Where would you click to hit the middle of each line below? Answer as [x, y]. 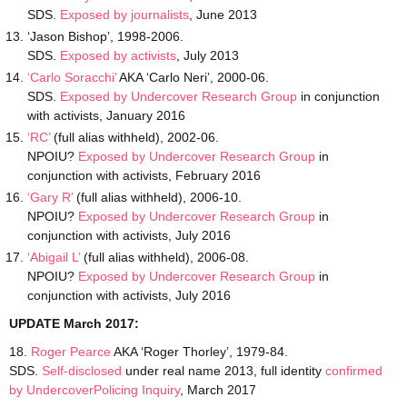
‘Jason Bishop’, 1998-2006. [105, 36]
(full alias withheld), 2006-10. [157, 197]
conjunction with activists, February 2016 [144, 175]
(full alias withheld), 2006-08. [164, 257]
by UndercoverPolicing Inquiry [94, 390]
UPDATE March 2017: [74, 323]
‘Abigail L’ [54, 257]
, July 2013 [208, 55]
